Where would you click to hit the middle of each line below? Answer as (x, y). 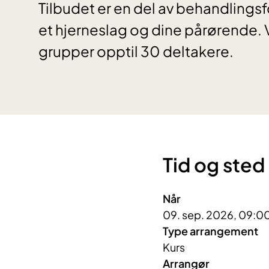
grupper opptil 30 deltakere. (136, 51)
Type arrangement (210, 231)
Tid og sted (213, 165)
